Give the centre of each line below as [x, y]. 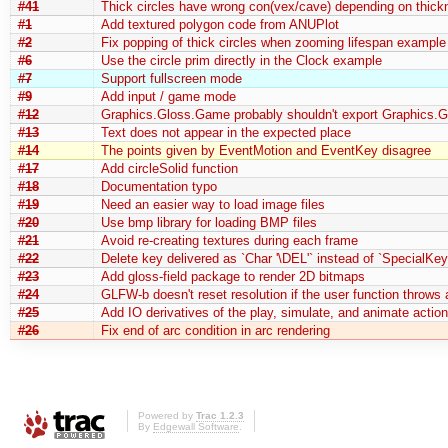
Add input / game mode [168, 96]
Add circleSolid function [169, 168]
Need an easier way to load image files [212, 204]
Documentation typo [158, 186]
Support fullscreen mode [171, 78]
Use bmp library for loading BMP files [208, 222]
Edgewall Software [196, 427]
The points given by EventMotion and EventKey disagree [265, 150]
